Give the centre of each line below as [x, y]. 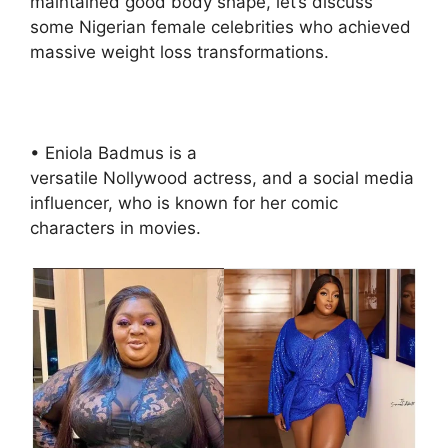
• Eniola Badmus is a [113, 152]
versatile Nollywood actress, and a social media [222, 177]
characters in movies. [115, 227]
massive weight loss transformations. [179, 51]
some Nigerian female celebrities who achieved [220, 26]
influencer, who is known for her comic [184, 202]
